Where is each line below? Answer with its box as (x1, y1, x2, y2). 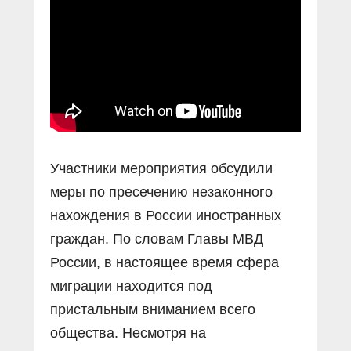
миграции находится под (50, 278, 212, 294)
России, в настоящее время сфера (50, 255, 279, 270)
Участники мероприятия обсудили (50, 161, 273, 176)
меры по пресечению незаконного (50, 184, 273, 200)
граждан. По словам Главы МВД (50, 231, 263, 247)
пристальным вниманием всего (50, 302, 255, 317)
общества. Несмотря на (50, 325, 206, 341)
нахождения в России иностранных (50, 208, 281, 223)
